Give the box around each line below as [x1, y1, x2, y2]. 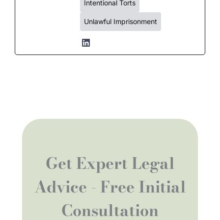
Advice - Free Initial [34, 174, 186, 199]
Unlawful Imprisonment [83, 17, 157, 26]
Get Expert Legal [45, 151, 175, 175]
